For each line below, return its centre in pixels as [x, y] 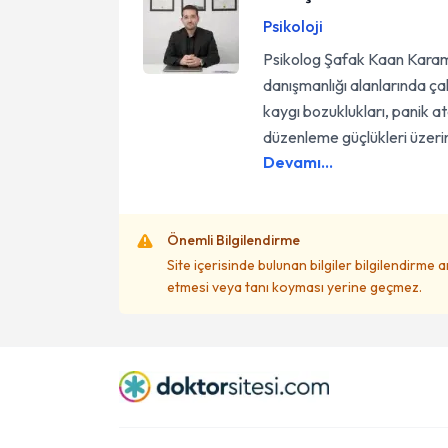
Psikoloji [293, 26]
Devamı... [298, 162]
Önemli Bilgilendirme [233, 240]
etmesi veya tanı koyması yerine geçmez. [294, 287]
